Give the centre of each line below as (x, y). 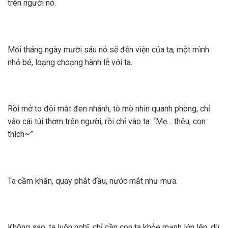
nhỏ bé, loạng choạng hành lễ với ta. (70, 62)
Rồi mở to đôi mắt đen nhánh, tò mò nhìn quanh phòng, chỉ (109, 109)
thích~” (20, 134)
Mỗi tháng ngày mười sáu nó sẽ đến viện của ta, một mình (108, 49)
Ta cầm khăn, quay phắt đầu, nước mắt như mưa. (93, 181)
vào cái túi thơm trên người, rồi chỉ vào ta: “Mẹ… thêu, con (107, 122)
